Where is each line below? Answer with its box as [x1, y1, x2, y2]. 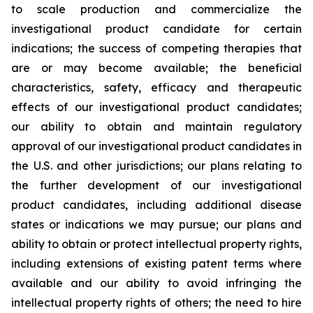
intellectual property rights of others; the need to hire [11, 296, 302, 310]
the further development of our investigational [11, 178, 302, 192]
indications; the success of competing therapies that [11, 41, 302, 55]
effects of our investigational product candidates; [11, 100, 302, 114]
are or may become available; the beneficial [11, 61, 302, 75]
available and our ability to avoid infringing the [11, 276, 302, 290]
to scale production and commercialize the [11, 2, 302, 16]
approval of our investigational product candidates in [11, 139, 302, 153]
